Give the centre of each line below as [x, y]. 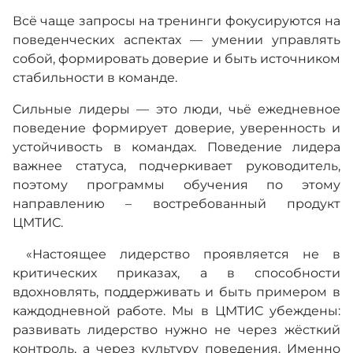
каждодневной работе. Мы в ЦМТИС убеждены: [176, 311]
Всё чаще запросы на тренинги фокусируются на [176, 21]
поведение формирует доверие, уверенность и [176, 128]
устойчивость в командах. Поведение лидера [176, 147]
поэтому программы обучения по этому [176, 185]
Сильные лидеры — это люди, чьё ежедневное [176, 110]
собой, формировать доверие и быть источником [176, 59]
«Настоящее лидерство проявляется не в [176, 255]
